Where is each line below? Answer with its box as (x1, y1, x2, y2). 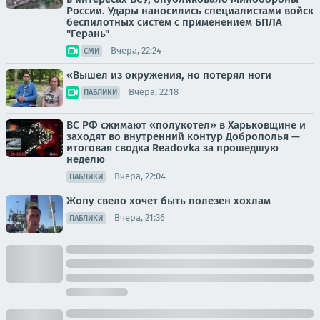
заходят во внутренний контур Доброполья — (66, 129, 300, 143)
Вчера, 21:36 (114, 212, 165, 224)
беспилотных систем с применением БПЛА (66, 15, 282, 29)
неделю (66, 152, 105, 166)
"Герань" (66, 26, 109, 40)
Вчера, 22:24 (111, 45, 161, 56)
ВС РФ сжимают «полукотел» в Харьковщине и (66, 118, 306, 131)
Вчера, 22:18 (129, 86, 179, 98)
